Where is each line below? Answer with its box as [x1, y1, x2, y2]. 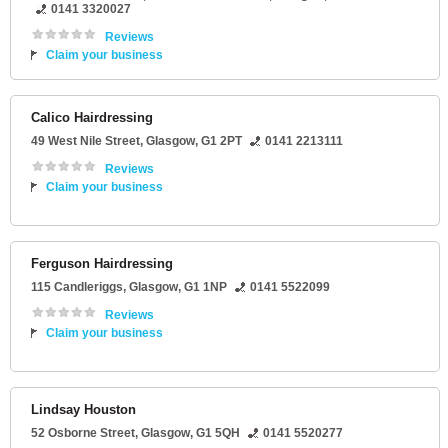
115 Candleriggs [31, 280, 123, 295]
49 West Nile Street [31, 134, 140, 149]
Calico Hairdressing [31, 110, 153, 126]
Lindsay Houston [31, 402, 136, 418]
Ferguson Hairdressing [31, 256, 173, 272]
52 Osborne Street [31, 426, 135, 441]
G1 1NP [184, 280, 227, 295]
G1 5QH [196, 426, 240, 441]
